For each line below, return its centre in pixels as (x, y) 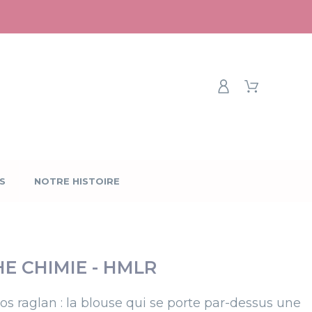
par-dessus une (252, 303)
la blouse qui (108, 303)
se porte (177, 303)
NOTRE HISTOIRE (77, 181)
